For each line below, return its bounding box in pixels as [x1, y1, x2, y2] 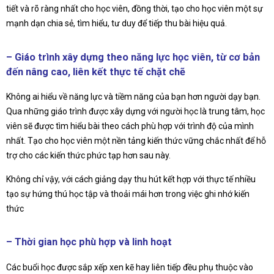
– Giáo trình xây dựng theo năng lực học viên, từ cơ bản [6, 51, 260, 63]
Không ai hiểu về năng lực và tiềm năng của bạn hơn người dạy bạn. [6, 91, 261, 102]
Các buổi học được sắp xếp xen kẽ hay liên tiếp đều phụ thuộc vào [6, 262, 253, 272]
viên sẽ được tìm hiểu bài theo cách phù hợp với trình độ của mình [6, 120, 254, 131]
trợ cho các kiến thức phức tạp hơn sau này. [6, 150, 171, 160]
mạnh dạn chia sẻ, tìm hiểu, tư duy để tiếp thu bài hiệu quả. [6, 18, 227, 29]
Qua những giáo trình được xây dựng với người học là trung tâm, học [6, 106, 265, 116]
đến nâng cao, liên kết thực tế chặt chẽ [6, 65, 185, 78]
